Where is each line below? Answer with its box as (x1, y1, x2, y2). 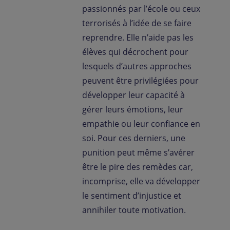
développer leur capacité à (82, 89, 185, 101)
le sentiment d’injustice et (82, 190, 181, 202)
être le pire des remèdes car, (82, 161, 193, 173)
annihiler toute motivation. (82, 204, 186, 216)
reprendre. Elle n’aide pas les (82, 32, 194, 44)
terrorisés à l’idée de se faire (82, 17, 191, 29)
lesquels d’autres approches (82, 61, 191, 72)
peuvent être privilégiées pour (82, 75, 199, 87)
